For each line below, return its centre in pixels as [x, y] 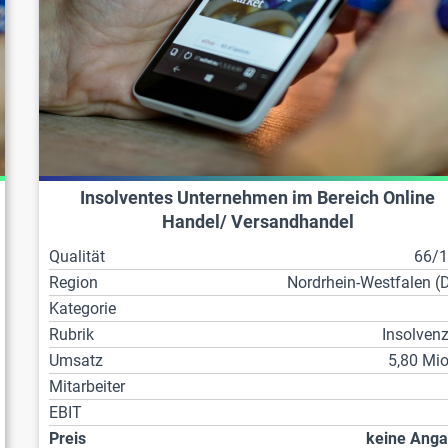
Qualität [77, 257]
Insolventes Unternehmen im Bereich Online [258, 198]
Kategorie [83, 309]
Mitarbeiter [87, 387]
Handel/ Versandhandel [257, 222]
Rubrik [72, 335]
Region [74, 283]
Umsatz [76, 361]
